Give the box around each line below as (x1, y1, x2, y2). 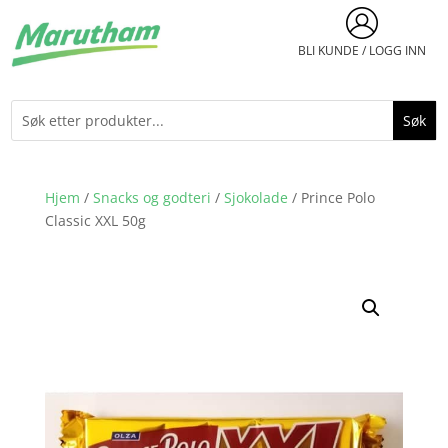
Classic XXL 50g (44, 210, 146, 230)
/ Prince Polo (287, 187, 375, 207)
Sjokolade (223, 187, 288, 207)
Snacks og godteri (92, 187, 211, 207)
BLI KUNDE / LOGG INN (297, 42, 426, 59)
